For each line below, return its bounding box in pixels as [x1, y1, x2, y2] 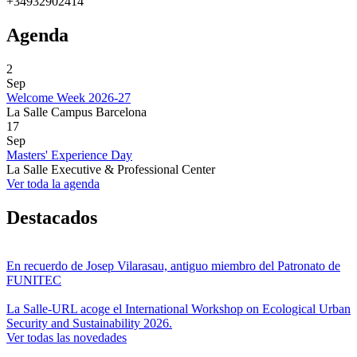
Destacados [6, 207, 97, 229]
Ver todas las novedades [6, 331, 127, 345]
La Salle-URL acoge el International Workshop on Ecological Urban [6, 302, 351, 316]
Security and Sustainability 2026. [6, 316, 172, 331]
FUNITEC [6, 273, 61, 288]
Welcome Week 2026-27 [6, 91, 131, 105]
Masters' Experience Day [6, 148, 132, 163]
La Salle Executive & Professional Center [6, 163, 215, 177]
